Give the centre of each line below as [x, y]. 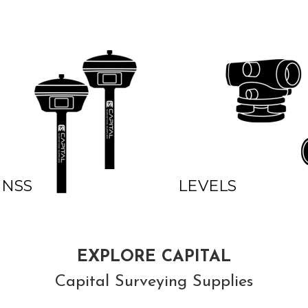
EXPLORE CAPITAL [154, 257]
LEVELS [208, 186]
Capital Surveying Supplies [154, 282]
